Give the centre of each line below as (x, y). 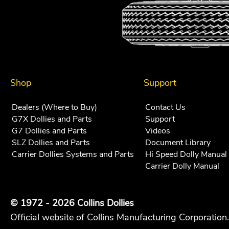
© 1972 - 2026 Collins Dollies (72, 203)
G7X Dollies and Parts (52, 119)
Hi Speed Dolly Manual (186, 155)
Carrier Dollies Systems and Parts (73, 155)
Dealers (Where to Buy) (54, 108)
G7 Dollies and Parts (49, 131)
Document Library (178, 143)
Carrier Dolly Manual (182, 166)
